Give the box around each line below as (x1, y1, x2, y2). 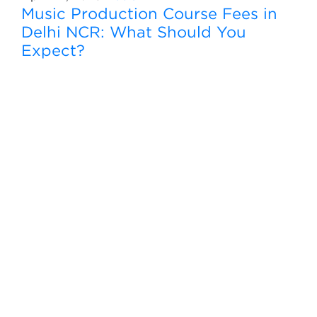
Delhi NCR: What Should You (21, 23, 246, 41)
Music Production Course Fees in (21, 5, 277, 23)
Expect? (21, 42, 85, 59)
